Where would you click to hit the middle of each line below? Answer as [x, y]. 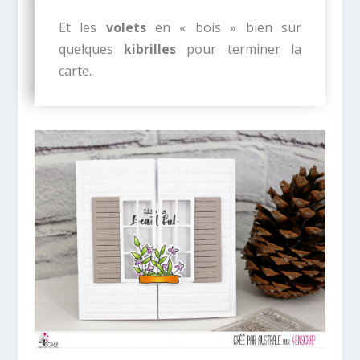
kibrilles [150, 49]
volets [126, 27]
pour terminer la [239, 49]
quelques [91, 49]
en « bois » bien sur [224, 27]
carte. [75, 70]
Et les [82, 27]
